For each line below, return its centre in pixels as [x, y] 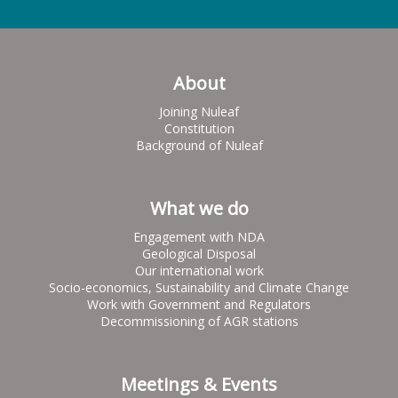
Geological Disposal [199, 253]
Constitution [199, 128]
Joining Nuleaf [199, 111]
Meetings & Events [199, 384]
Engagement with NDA [199, 236]
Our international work [199, 270]
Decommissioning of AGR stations [199, 321]
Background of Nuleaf [199, 145]
